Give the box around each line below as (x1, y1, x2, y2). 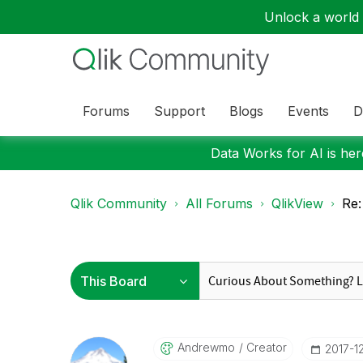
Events (288, 102, 329, 119)
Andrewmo (177, 340, 235, 354)
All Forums (186, 195, 253, 211)
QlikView (271, 195, 323, 211)
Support (154, 102, 205, 119)
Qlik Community (70, 195, 167, 211)
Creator (242, 340, 287, 354)
